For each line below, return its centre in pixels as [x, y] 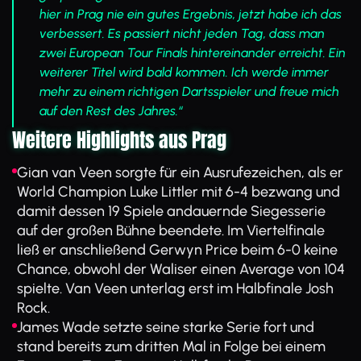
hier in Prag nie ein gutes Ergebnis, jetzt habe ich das [191, 14]
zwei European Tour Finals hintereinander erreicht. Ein [193, 53]
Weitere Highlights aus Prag [119, 140]
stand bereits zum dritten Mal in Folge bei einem [171, 346]
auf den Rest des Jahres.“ [111, 111]
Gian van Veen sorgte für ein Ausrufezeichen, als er [180, 172]
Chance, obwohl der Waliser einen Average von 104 [181, 269]
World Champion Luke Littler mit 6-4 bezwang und [178, 192]
